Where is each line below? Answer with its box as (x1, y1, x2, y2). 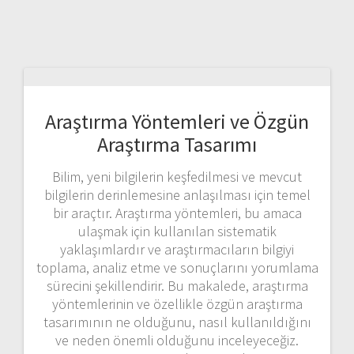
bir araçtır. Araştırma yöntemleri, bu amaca (52, 203, 302, 222)
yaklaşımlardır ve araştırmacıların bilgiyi (60, 239, 294, 258)
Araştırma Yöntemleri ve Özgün (45, 107, 309, 134)
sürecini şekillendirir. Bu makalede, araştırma (46, 276, 308, 295)
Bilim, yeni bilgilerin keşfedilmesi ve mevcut (52, 167, 302, 186)
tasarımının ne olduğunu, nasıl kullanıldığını (43, 312, 311, 331)
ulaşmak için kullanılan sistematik (77, 221, 277, 240)
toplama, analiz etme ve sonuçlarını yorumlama (36, 258, 318, 277)
